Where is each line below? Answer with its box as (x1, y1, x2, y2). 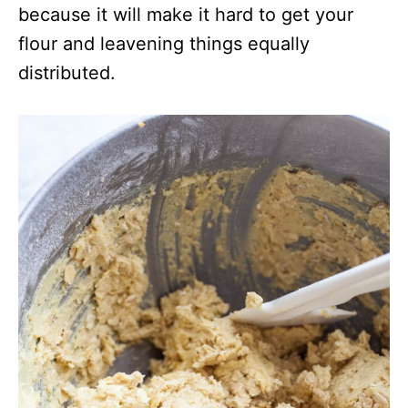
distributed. (18, 62, 116, 85)
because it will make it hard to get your (18, 4, 353, 26)
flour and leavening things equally (18, 33, 310, 56)
